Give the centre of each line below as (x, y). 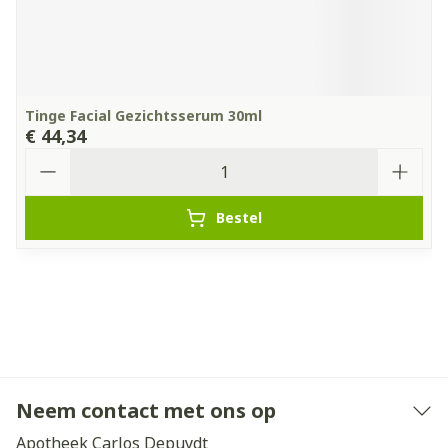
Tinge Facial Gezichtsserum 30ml (143, 115)
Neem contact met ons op (146, 410)
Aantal (51, 157)
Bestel (239, 217)
